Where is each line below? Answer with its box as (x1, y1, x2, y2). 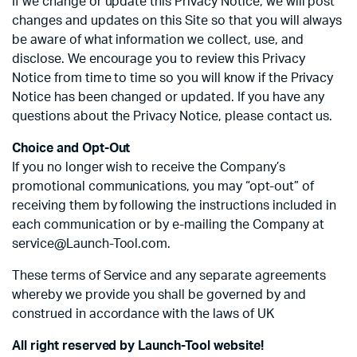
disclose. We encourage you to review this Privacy (12, 53, 305, 66)
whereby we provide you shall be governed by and (12, 288, 306, 302)
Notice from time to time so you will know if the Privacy (12, 72, 334, 85)
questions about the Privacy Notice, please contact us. (12, 110, 333, 124)
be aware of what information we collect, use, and (12, 33, 304, 47)
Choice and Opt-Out (12, 142, 131, 155)
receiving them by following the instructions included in (12, 199, 337, 213)
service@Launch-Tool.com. (12, 237, 171, 251)
